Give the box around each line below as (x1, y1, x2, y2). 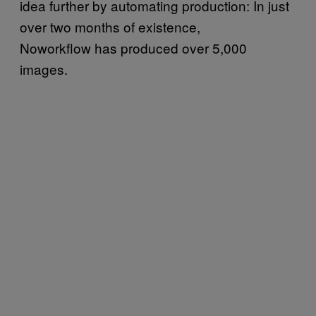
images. (20, 59, 68, 78)
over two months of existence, (20, 16, 200, 36)
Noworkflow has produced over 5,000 (20, 37, 247, 57)
